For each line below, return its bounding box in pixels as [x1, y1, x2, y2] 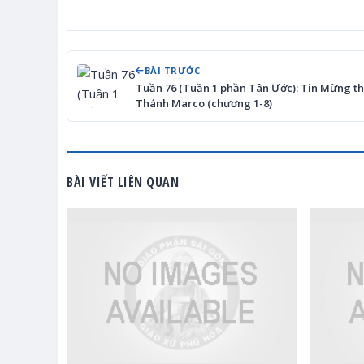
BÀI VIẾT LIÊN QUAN [67, 173, 179, 191]
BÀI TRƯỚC [144, 64, 200, 76]
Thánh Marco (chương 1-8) [136, 96, 272, 110]
